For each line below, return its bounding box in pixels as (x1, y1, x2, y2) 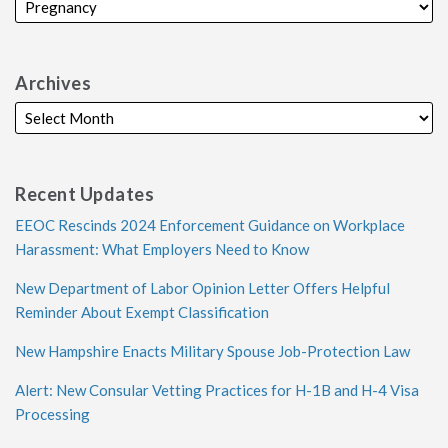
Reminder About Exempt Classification (15, 303, 269, 321)
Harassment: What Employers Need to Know (15, 240, 309, 258)
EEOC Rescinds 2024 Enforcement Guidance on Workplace (15, 216, 405, 234)
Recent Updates (15, 183, 154, 205)
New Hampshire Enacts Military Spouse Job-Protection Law (15, 342, 410, 360)
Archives (15, 72, 91, 94)
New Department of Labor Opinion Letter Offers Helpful (15, 279, 390, 297)
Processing (15, 405, 90, 423)
